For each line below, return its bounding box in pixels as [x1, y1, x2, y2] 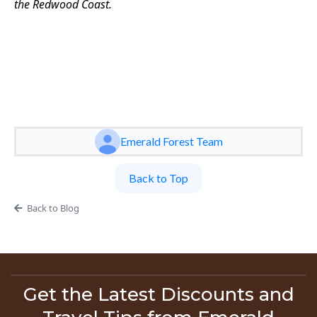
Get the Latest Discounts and [23, 283, 294, 306]
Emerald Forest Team [120, 134, 223, 149]
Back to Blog [26, 202, 79, 215]
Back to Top [129, 171, 188, 185]
